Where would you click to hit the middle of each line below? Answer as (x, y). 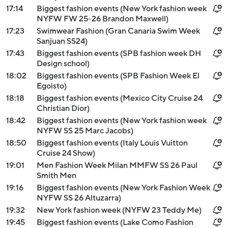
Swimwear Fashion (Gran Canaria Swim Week (118, 31)
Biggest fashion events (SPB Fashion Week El (118, 76)
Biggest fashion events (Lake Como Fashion (115, 222)
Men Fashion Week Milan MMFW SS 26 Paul (117, 165)
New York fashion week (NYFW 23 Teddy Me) (119, 210)
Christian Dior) (63, 108)
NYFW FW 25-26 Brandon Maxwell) (103, 19)
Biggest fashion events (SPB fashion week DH (119, 53)
